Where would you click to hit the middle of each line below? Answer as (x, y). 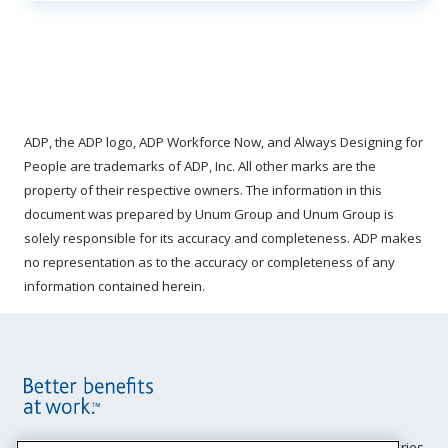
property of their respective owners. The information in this (203, 190)
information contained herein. (114, 286)
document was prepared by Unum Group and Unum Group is (209, 214)
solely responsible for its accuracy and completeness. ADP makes (223, 238)
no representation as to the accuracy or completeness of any (209, 262)
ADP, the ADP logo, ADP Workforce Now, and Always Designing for (223, 142)
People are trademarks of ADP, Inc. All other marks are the (200, 166)
